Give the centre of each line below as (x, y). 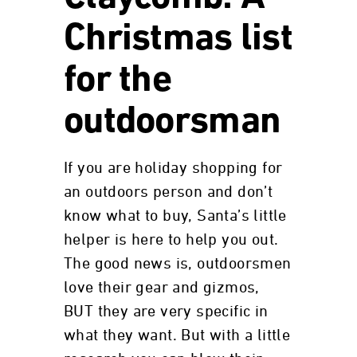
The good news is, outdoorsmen (178, 264)
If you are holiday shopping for (173, 168)
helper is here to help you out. (171, 240)
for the (118, 81)
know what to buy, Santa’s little (175, 216)
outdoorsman (173, 123)
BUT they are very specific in (166, 312)
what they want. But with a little (177, 335)
